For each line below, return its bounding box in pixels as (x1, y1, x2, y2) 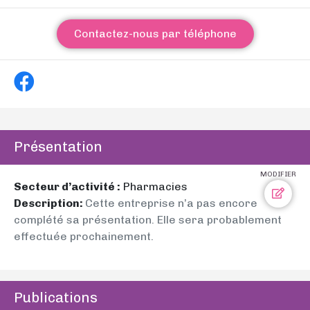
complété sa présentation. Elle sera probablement (14, 213, 282, 226)
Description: (14, 197, 85, 210)
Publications (14, 289, 98, 306)
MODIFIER (260, 170, 296, 179)
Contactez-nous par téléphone (73, 27, 237, 40)
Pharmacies (120, 180, 188, 193)
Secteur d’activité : (14, 180, 120, 193)
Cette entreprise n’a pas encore (85, 197, 257, 210)
